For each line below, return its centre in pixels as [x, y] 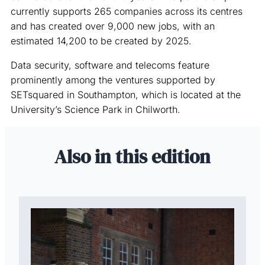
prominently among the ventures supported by [113, 80]
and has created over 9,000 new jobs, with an [113, 26]
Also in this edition [132, 156]
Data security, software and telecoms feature [110, 65]
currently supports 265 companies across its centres [127, 11]
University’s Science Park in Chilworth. [96, 109]
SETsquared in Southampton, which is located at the [126, 94]
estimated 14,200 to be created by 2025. [101, 41]
